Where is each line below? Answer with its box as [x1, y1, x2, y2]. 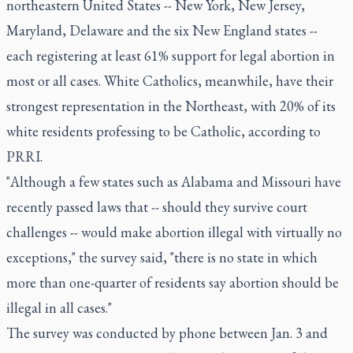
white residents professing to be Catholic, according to [6, 122, 321, 140]
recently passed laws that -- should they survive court [6, 198, 307, 216]
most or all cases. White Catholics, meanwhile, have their [6, 72, 333, 90]
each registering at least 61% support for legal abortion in [6, 46, 335, 65]
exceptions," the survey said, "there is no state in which [6, 248, 318, 266]
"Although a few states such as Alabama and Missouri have [6, 173, 341, 191]
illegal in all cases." [6, 299, 112, 317]
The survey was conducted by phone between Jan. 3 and [6, 324, 328, 342]
